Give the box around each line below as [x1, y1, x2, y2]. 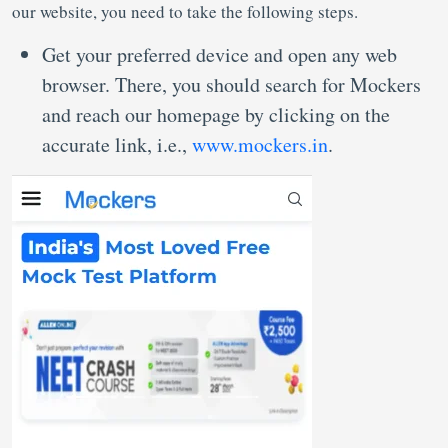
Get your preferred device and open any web [42, 41, 397, 68]
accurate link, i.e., [42, 131, 192, 158]
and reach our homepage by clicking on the [42, 101, 390, 128]
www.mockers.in [192, 131, 328, 158]
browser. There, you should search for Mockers [42, 71, 421, 98]
